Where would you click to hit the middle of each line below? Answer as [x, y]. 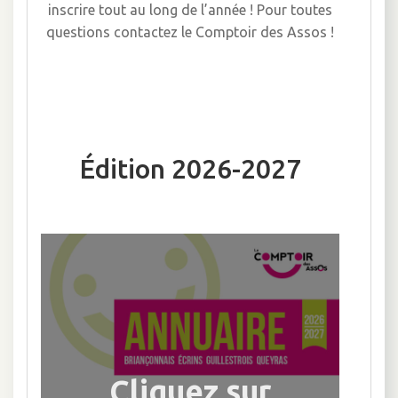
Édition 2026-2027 [190, 169]
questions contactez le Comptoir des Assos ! [190, 32]
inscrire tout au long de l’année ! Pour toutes [190, 10]
